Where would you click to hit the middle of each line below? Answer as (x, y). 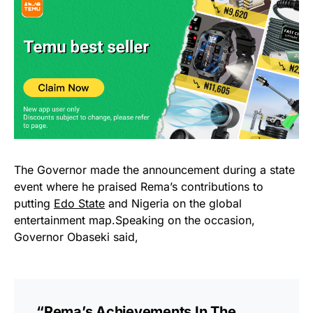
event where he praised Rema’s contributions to (139, 187)
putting (34, 204)
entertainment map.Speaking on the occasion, (134, 220)
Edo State (79, 204)
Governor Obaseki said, (76, 237)
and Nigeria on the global (173, 204)
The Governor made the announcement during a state (154, 170)
